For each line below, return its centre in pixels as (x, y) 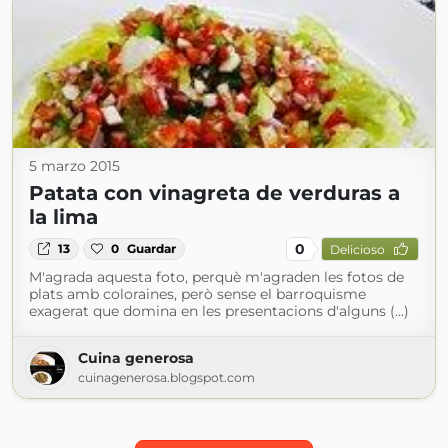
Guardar (152, 248)
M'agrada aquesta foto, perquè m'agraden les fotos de (216, 277)
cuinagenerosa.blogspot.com (166, 377)
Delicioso (357, 249)
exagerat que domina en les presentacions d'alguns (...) (219, 311)
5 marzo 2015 (74, 166)
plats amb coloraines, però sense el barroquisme (197, 294)
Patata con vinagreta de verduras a (214, 193)
